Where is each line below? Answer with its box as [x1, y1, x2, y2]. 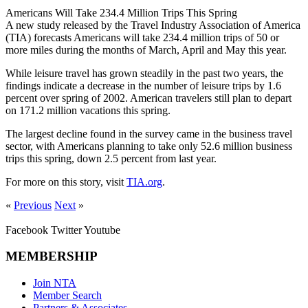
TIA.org [126, 175, 162, 188]
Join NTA [33, 277, 76, 289]
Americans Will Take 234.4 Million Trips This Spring [5, 6, 237, 19]
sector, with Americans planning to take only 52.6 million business [5, 140, 292, 152]
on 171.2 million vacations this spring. [5, 104, 170, 116]
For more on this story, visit [5, 175, 126, 188]
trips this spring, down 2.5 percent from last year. [5, 152, 217, 164]
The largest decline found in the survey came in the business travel [5, 127, 292, 140]
